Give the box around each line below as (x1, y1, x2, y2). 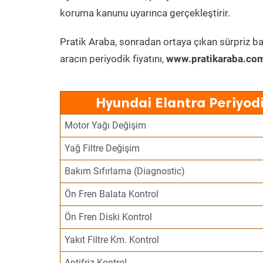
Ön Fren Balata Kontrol (65, 188, 159, 200)
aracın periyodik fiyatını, (60, 53, 166, 65)
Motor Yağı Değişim (65, 120, 147, 131)
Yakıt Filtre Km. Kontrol (65, 234, 160, 245)
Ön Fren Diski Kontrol (65, 211, 153, 222)
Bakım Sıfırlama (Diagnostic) (65, 166, 186, 177)
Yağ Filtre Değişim (65, 143, 140, 154)
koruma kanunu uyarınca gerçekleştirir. (60, 7, 230, 19)
